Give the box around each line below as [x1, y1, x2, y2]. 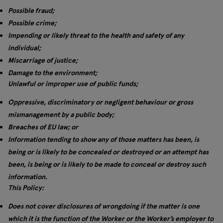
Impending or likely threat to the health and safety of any [8, 31, 184, 40]
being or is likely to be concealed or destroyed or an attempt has [8, 147, 209, 156]
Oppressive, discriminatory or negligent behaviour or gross [8, 98, 193, 107]
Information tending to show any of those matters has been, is [8, 135, 199, 144]
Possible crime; [8, 18, 56, 27]
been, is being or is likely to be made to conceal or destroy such [8, 160, 206, 169]
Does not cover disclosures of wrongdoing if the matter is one [8, 202, 200, 211]
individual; [8, 43, 41, 52]
